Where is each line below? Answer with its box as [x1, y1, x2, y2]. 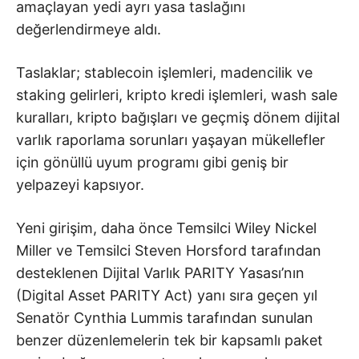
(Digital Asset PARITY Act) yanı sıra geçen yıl [16, 286, 317, 304]
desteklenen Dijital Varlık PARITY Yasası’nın [16, 264, 305, 281]
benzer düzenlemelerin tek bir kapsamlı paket [16, 331, 323, 349]
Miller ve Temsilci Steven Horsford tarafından [16, 241, 321, 259]
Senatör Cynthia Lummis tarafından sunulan [16, 309, 313, 326]
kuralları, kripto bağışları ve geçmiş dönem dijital [16, 108, 340, 126]
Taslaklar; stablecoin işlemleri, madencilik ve [16, 63, 313, 81]
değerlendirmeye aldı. [16, 20, 161, 38]
